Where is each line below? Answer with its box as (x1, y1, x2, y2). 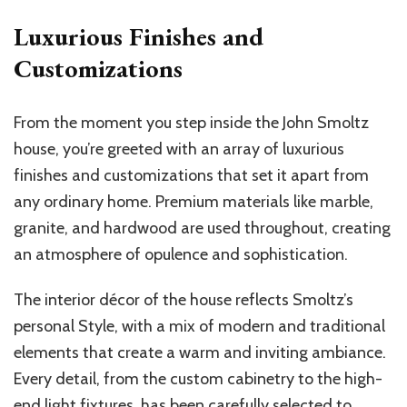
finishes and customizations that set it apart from (14, 164, 369, 185)
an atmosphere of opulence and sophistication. (14, 243, 348, 264)
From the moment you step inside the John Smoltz (14, 112, 369, 133)
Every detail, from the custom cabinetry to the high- (14, 368, 382, 389)
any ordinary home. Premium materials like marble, (14, 191, 373, 212)
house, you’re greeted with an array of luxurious (14, 138, 344, 159)
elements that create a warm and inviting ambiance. (14, 342, 386, 362)
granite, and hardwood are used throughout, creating (14, 217, 391, 238)
